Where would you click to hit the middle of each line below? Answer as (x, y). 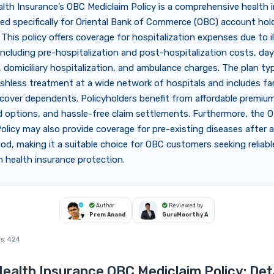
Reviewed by (185, 206)
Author (105, 206)
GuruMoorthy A (185, 215)
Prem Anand (107, 215)
